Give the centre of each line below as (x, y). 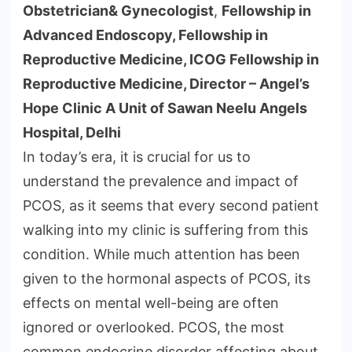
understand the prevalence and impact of (161, 181)
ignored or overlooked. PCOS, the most (154, 328)
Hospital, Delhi (72, 133)
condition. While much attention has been (161, 255)
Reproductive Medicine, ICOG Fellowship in (171, 60)
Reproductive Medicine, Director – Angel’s (166, 84)
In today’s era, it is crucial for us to (137, 157)
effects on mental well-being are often (151, 303)
